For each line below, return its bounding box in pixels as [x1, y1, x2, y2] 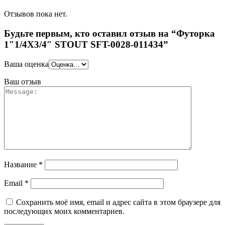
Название [4, 160, 39, 169]
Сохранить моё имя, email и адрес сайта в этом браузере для [16, 197, 220, 206]
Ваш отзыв [4, 77, 41, 86]
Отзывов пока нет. [4, 10, 67, 19]
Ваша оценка [4, 59, 49, 68]
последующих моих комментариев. [4, 206, 125, 215]
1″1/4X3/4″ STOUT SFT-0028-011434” [4, 39, 168, 50]
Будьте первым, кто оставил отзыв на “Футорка [4, 28, 215, 39]
